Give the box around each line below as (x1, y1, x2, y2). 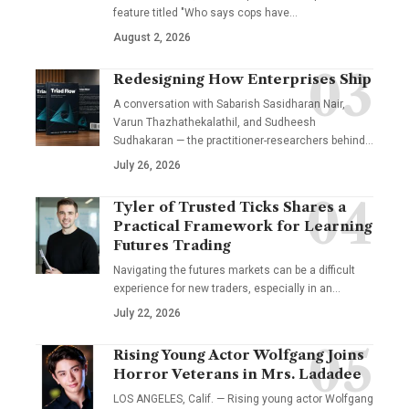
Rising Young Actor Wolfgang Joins (113, 346, 364, 364)
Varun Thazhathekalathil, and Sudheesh (113, 116, 316, 130)
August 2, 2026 (113, 31, 191, 45)
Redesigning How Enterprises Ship (113, 70, 372, 89)
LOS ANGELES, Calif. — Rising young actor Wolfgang (113, 393, 373, 406)
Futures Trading (113, 236, 231, 255)
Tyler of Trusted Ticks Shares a (113, 198, 346, 216)
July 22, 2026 (113, 307, 181, 320)
